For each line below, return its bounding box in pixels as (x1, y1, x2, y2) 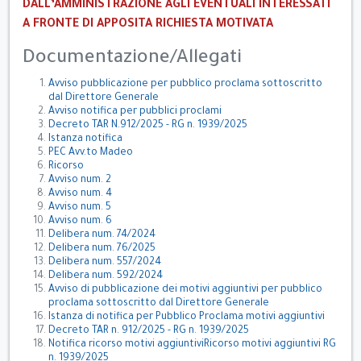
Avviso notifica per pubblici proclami (48, 106, 222, 118)
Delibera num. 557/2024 (48, 257, 161, 268)
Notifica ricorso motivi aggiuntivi (48, 339, 204, 351)
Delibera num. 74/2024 (48, 230, 156, 241)
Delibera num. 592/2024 (48, 271, 163, 282)
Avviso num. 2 (48, 175, 111, 186)
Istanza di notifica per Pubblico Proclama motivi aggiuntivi (48, 312, 325, 323)
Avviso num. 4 (48, 189, 112, 200)
